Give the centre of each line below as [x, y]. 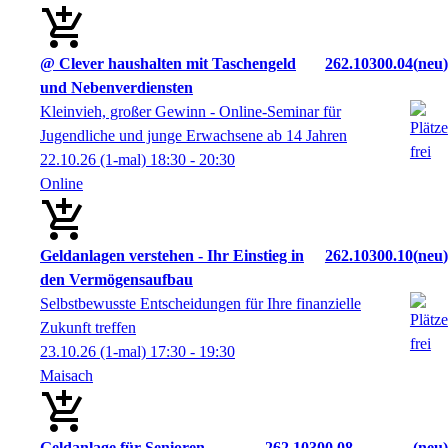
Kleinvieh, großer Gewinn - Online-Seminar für [190, 112]
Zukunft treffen [88, 328]
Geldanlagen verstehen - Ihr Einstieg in [172, 256]
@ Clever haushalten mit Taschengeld [168, 64]
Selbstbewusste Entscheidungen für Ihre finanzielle [200, 304]
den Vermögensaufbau [116, 280]
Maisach [66, 376]
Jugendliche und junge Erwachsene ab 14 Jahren [193, 136]
